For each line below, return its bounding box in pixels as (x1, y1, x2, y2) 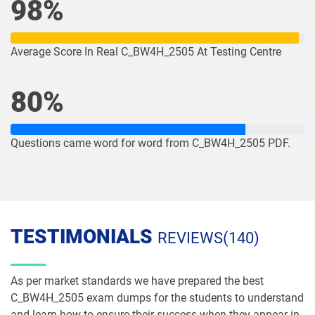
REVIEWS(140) (157, 229, 259, 247)
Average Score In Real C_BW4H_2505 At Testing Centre (11, 45, 281, 58)
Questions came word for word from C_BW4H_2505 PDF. (11, 136, 290, 150)
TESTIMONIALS (11, 225, 157, 248)
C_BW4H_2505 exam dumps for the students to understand (11, 291, 304, 304)
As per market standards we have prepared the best (11, 274, 264, 288)
